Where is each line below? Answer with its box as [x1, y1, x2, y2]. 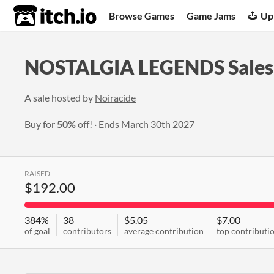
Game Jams [187, 9, 236, 21]
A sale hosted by [24, 92, 95, 103]
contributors [63, 226, 111, 236]
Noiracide [95, 92, 136, 103]
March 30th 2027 [121, 118, 194, 130]
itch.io [13, 4, 67, 28]
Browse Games [109, 9, 175, 21]
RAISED [24, 169, 50, 178]
